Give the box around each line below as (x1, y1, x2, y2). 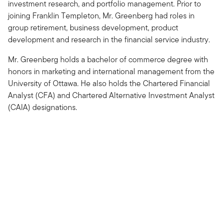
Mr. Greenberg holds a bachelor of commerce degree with (8, 53, 208, 65)
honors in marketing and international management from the (8, 65, 215, 77)
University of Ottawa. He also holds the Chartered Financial (8, 77, 210, 89)
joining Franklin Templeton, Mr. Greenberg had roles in (8, 9, 195, 21)
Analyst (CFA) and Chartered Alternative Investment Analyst (8, 89, 215, 101)
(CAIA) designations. (8, 101, 77, 113)
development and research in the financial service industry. (8, 33, 210, 45)
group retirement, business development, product (8, 21, 178, 33)
